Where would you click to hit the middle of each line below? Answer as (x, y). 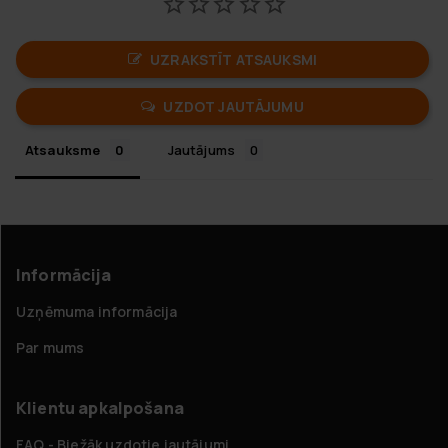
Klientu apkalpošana (100, 407)
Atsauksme (63, 149)
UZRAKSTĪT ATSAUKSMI (233, 59)
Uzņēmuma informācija (97, 311)
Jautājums (201, 149)
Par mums (50, 347)
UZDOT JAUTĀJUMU (233, 106)
